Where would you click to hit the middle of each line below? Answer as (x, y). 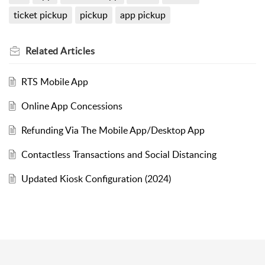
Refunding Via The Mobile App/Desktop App (113, 130)
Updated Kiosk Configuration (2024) (96, 179)
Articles (77, 51)
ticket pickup (41, 15)
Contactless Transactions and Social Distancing (119, 155)
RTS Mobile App (54, 82)
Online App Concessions (72, 106)
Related (43, 51)
